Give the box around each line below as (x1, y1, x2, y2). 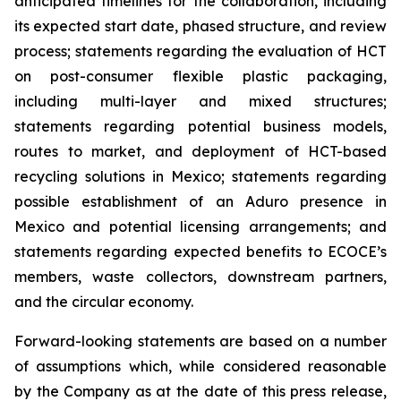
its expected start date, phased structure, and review (14, 17, 387, 35)
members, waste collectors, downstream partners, (14, 268, 387, 286)
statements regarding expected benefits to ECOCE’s (14, 243, 387, 260)
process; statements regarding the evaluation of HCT (14, 42, 387, 60)
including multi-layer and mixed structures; (14, 92, 387, 110)
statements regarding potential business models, (14, 117, 387, 135)
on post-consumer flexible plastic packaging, (14, 67, 387, 85)
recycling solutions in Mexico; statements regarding (14, 167, 387, 185)
